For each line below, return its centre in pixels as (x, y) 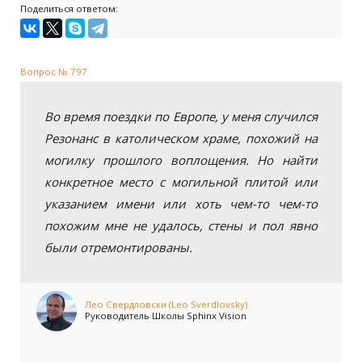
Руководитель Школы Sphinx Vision (166, 316)
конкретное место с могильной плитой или (181, 182)
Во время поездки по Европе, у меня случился (181, 116)
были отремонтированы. (118, 247)
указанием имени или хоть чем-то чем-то (181, 204)
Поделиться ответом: (69, 8)
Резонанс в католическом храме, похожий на (181, 138)
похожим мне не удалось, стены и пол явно (181, 225)
